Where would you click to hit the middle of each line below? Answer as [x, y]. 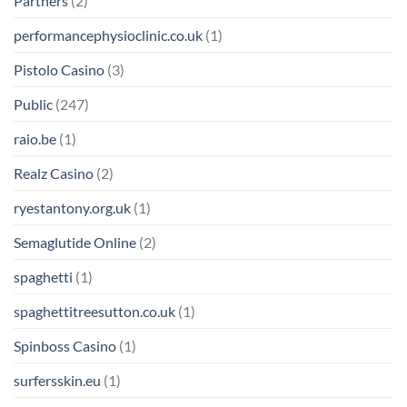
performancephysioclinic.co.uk [108, 35]
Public [33, 104]
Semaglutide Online [75, 243]
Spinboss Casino [65, 346]
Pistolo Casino [59, 70]
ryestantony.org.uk [72, 208]
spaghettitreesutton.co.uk [94, 312]
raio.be [35, 139]
